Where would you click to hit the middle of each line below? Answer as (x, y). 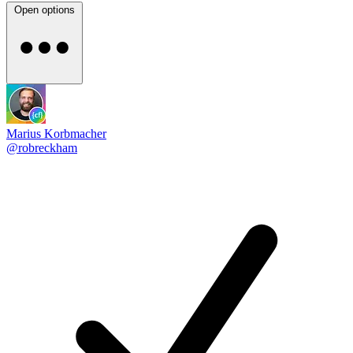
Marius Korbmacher (56, 134)
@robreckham (42, 148)
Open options (45, 10)
